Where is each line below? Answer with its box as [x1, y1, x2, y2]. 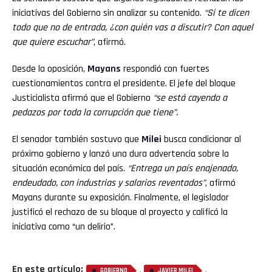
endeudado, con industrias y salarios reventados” [12, 176, 205, 189]
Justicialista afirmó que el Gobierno [12, 91, 153, 104]
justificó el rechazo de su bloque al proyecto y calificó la [12, 205, 228, 219]
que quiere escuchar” [12, 35, 93, 49]
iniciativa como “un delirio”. [12, 220, 115, 233]
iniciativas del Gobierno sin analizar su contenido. [12, 6, 204, 19]
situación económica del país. [12, 161, 125, 175]
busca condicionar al [164, 132, 241, 146]
